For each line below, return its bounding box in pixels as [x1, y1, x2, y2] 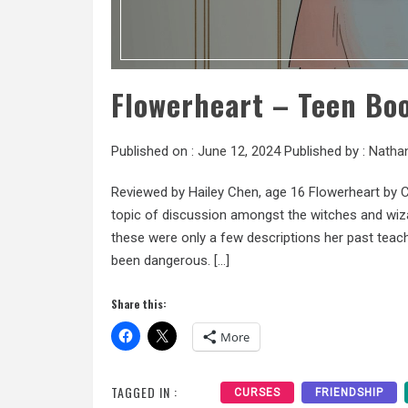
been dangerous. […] [111, 252, 229, 270]
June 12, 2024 [198, 143, 280, 160]
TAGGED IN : [111, 382, 178, 402]
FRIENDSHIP [315, 385, 383, 399]
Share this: [111, 295, 167, 311]
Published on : [111, 143, 198, 160]
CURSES [234, 385, 280, 399]
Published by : [280, 143, 369, 160]
